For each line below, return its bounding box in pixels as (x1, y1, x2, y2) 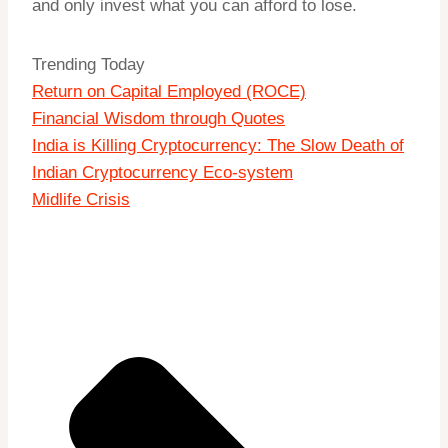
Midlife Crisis (32, 190, 130, 210)
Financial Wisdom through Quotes (32, 109, 285, 129)
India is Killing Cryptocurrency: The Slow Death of (32, 136, 404, 156)
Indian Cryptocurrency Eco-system (32, 163, 293, 183)
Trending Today (32, 55, 145, 75)
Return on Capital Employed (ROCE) (32, 82, 306, 102)
